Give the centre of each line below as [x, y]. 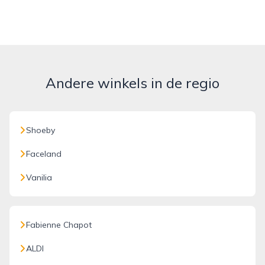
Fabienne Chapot [59, 225]
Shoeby [41, 130]
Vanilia [39, 177]
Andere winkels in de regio [132, 83]
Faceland [44, 154]
